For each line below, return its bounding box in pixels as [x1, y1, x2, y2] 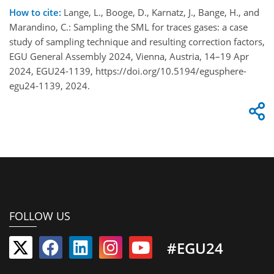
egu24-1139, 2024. [9, 79, 90, 92]
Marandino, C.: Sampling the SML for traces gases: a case [9, 20, 248, 33]
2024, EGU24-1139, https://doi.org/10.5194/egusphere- [9, 64, 246, 77]
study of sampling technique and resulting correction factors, [9, 35, 265, 48]
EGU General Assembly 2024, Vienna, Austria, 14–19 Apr [9, 50, 249, 62]
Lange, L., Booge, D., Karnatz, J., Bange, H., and [61, 6, 259, 18]
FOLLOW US [9, 209, 70, 224]
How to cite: [9, 6, 61, 18]
